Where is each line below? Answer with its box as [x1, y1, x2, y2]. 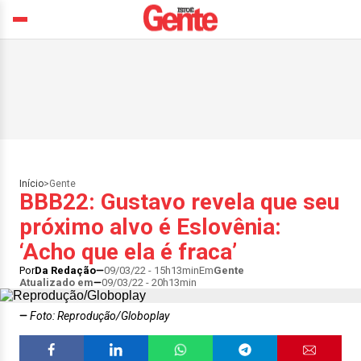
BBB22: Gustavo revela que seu [19, 189, 339, 215]
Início [19, 178, 44, 189]
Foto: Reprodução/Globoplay [27, 309, 169, 322]
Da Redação [35, 264, 96, 276]
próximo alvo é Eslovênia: [19, 214, 281, 240]
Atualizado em [19, 276, 93, 288]
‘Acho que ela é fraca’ [19, 239, 237, 265]
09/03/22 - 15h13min [104, 264, 199, 276]
